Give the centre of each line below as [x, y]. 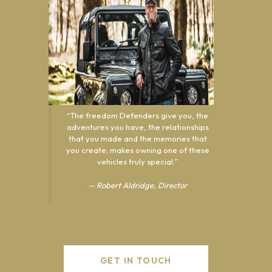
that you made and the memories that [138, 138]
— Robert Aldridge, [123, 185]
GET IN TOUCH [136, 260]
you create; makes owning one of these [138, 150]
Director [172, 185]
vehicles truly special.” [138, 161]
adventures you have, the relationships [138, 127]
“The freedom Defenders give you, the [138, 115]
